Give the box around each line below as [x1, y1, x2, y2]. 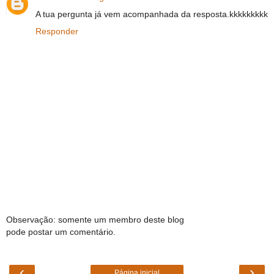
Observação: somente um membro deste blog [6, 214, 184, 224]
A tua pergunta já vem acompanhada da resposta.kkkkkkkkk [35, 9, 268, 20]
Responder [35, 26, 78, 37]
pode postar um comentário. [6, 226, 116, 237]
